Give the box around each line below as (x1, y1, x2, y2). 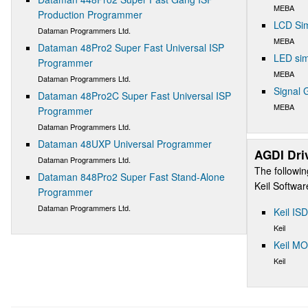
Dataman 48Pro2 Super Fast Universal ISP (38, 40, 224, 54)
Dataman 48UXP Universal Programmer (38, 136, 212, 151)
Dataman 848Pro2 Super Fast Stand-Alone (38, 169, 225, 184)
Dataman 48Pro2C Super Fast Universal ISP (38, 88, 231, 102)
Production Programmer (38, 7, 142, 21)
